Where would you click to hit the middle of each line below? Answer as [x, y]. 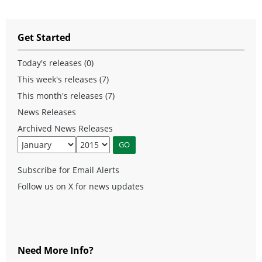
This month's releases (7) [66, 95]
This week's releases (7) [63, 79]
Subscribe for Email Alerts [68, 170]
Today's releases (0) [56, 63]
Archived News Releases [65, 128]
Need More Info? [56, 250]
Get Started [44, 37]
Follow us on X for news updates [81, 186]
